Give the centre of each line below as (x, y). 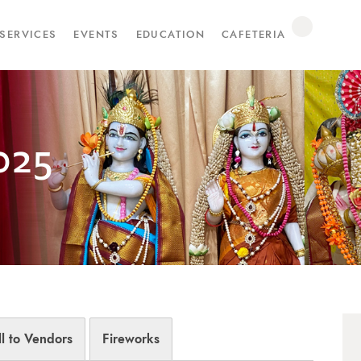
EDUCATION (170, 35)
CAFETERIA (253, 35)
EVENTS (96, 35)
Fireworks (131, 339)
